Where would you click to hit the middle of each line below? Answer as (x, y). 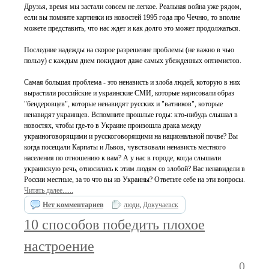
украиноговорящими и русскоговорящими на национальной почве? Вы (131, 136)
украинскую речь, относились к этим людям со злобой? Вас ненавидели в (134, 169)
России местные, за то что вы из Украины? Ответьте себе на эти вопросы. (134, 180)
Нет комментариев (73, 205)
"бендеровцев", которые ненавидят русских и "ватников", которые (123, 104)
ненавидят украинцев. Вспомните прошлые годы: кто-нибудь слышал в (131, 115)
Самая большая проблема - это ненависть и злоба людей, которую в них (132, 82)
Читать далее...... (49, 190)
